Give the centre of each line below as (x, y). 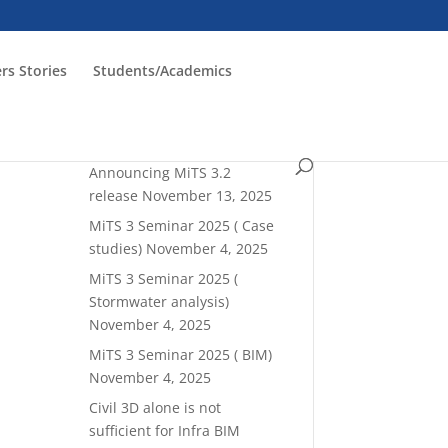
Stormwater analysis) (159, 301)
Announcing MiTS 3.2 (160, 172)
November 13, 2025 (207, 195)
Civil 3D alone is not (155, 407)
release (114, 195)
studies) (116, 248)
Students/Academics (163, 70)
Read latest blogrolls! (178, 142)
